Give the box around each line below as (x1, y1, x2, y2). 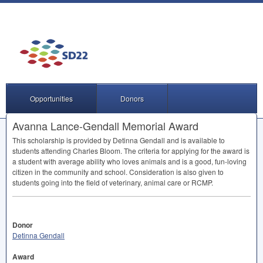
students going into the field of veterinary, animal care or (12, 177, 191, 187)
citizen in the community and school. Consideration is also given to (12, 167, 224, 177)
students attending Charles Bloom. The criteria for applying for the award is (12, 146, 249, 156)
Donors (120, 93, 144, 103)
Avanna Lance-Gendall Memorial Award (12, 118, 198, 133)
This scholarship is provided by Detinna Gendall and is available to (12, 135, 225, 145)
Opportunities (30, 93, 73, 103)
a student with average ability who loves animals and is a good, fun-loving (12, 156, 247, 166)
